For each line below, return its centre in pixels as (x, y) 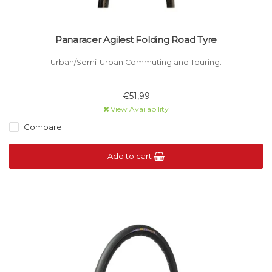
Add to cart (131, 156)
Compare (42, 127)
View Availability (139, 109)
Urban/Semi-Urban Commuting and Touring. (136, 63)
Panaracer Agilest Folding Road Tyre (136, 40)
